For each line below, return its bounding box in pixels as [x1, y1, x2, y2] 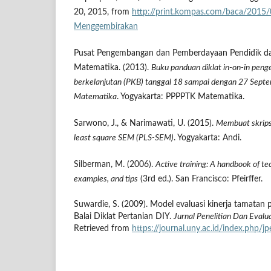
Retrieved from [74, 224, 132, 233]
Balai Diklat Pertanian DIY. [74, 212, 174, 221]
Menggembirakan [74, 22, 138, 31]
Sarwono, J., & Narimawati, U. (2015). [74, 119, 216, 128]
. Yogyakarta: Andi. [174, 134, 241, 143]
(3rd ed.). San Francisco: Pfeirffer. [138, 175, 263, 184]
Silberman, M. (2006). [74, 160, 155, 169]
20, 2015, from [74, 8, 132, 17]
